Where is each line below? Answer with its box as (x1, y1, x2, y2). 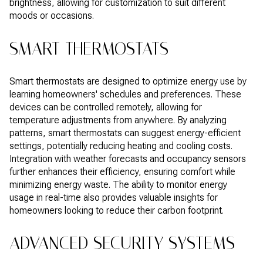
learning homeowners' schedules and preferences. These (9, 88, 241, 100)
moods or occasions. (9, 10, 94, 22)
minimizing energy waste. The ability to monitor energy (9, 178, 227, 190)
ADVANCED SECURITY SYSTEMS (9, 233, 235, 254)
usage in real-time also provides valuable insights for (9, 191, 218, 203)
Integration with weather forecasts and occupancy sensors (9, 153, 246, 164)
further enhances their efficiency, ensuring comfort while (9, 166, 235, 177)
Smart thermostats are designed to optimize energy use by (9, 75, 247, 87)
